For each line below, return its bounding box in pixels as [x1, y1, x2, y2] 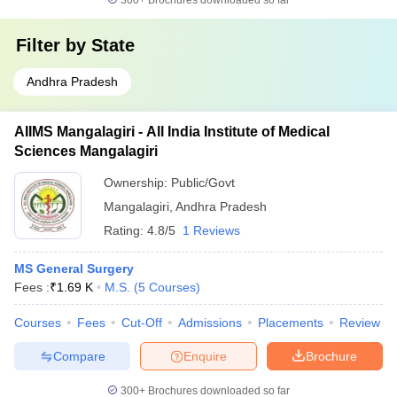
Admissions [178, 315, 242, 330]
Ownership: [104, 175, 171, 190]
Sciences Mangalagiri [14, 144, 158, 159]
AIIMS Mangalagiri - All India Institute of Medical [14, 124, 330, 139]
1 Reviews [183, 223, 240, 237]
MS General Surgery [14, 261, 134, 276]
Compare [52, 348, 105, 363]
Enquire [183, 348, 227, 363]
